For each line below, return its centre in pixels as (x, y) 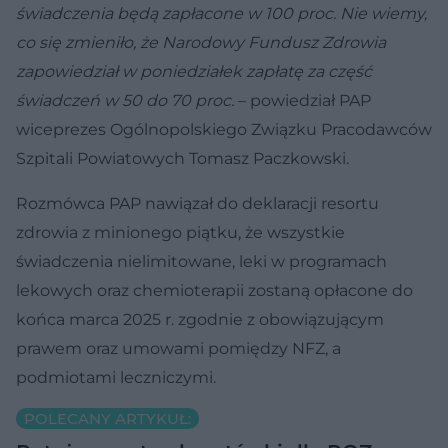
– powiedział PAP (304, 100)
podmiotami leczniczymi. (116, 377)
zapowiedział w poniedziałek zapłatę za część (194, 71)
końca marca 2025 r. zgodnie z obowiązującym (200, 319)
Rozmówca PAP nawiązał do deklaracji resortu (197, 203)
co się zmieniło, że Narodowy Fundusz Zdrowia (201, 42)
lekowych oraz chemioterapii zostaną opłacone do (214, 290)
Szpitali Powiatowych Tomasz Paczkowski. (182, 158)
